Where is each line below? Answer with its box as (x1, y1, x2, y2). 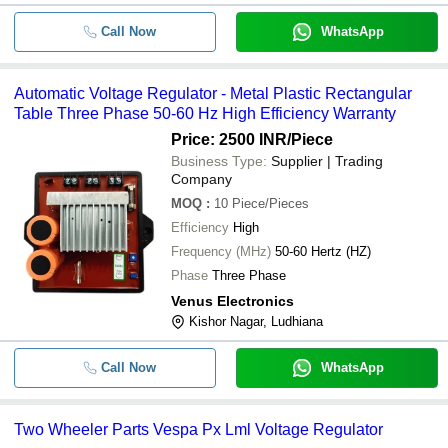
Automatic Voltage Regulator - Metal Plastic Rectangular (14, 85, 412, 102)
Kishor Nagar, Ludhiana (189, 314, 323, 329)
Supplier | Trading (271, 153, 383, 169)
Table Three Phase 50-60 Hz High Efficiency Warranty (14, 105, 396, 122)
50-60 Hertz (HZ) (275, 244, 371, 259)
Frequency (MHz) (171, 244, 271, 259)
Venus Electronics (171, 293, 294, 309)
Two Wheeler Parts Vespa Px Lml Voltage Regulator (14, 421, 383, 438)
